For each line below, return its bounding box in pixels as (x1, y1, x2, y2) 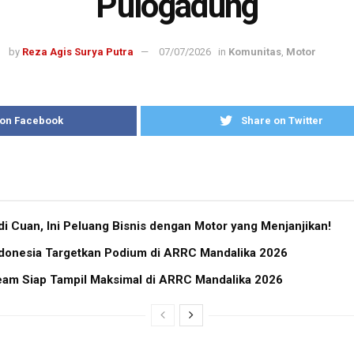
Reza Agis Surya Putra (22, 45, 134, 58)
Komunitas (228, 45, 281, 58)
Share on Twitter (241, 114, 324, 126)
